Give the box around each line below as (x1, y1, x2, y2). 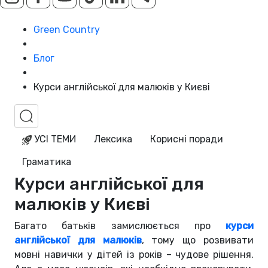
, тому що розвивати (141, 234, 254, 246)
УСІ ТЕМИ (32, 133, 76, 145)
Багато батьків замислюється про (14, 220, 226, 232)
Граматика (22, 156, 71, 168)
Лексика (94, 133, 132, 145)
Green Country (33, 24, 100, 36)
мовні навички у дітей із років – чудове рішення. (14, 249, 254, 261)
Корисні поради (150, 133, 223, 145)
